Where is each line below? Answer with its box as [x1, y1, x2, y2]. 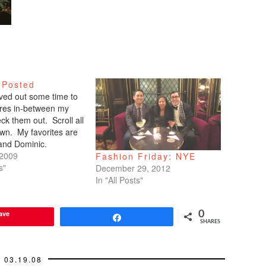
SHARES [200, 218, 220, 224]
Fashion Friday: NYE [96, 150, 196, 162]
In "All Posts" [96, 173, 143, 186]
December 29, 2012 [96, 161, 170, 174]
